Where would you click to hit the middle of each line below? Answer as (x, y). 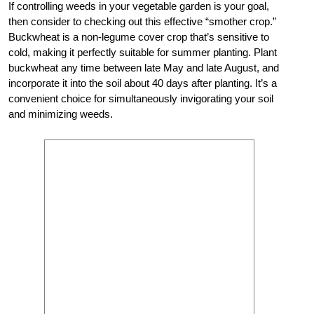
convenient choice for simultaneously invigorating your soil (141, 99)
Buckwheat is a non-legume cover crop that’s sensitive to (139, 37)
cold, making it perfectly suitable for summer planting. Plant (143, 53)
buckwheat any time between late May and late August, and (144, 68)
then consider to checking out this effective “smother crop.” (142, 22)
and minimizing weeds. (61, 114)
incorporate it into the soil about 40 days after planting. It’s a (143, 83)
